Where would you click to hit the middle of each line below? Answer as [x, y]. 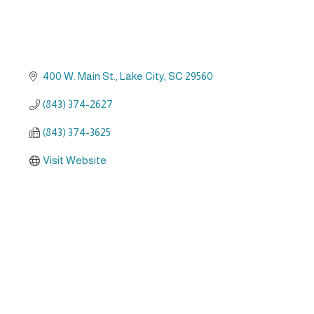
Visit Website [74, 160]
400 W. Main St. [79, 76]
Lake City [142, 76]
